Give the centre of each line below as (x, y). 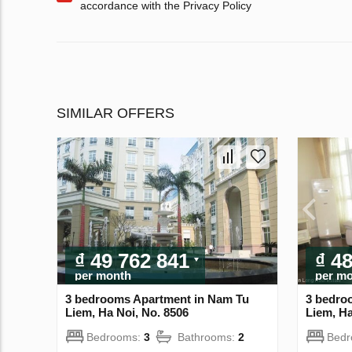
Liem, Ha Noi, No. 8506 (127, 312)
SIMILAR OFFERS (115, 114)
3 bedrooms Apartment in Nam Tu (157, 299)
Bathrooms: (208, 337)
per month (103, 275)
